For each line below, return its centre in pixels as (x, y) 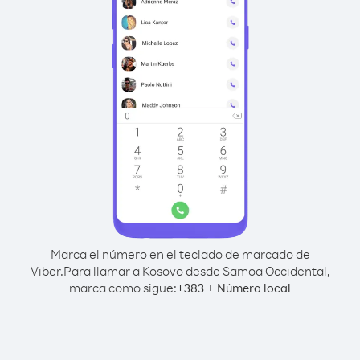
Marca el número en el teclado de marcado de (180, 254)
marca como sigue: (123, 288)
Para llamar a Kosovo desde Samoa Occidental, (196, 271)
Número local (254, 288)
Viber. (47, 271)
